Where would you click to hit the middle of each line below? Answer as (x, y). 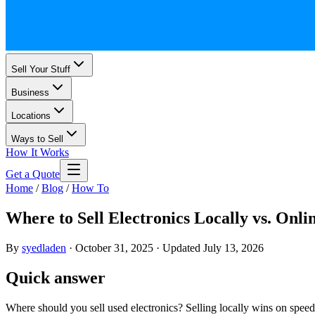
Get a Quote (33, 174)
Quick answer (56, 277)
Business (30, 92)
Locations (31, 116)
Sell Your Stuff (41, 69)
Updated (181, 247)
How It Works (37, 152)
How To (90, 188)
